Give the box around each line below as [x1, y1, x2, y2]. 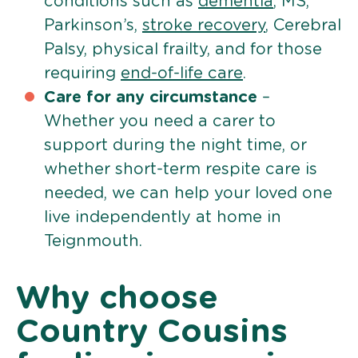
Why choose [16, 282, 218, 315]
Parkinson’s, [44, 17, 142, 34]
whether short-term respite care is [44, 161, 317, 177]
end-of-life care [121, 65, 243, 82]
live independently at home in [44, 209, 281, 225]
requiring [44, 65, 121, 82]
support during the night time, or [44, 137, 307, 153]
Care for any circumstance [44, 89, 257, 105]
